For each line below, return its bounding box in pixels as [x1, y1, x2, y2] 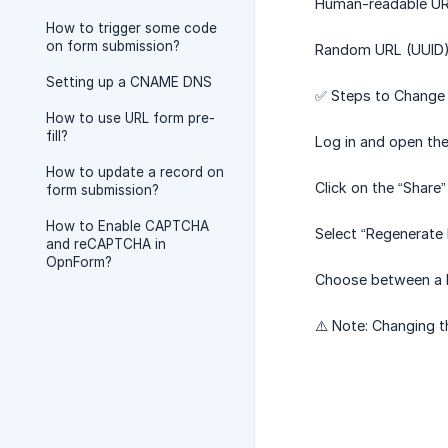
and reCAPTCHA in [46, 236, 166, 252]
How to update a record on [46, 164, 224, 180]
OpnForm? [46, 254, 112, 270]
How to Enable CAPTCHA [46, 218, 209, 234]
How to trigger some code [46, 20, 217, 36]
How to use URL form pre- [46, 110, 215, 126]
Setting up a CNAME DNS [46, 74, 212, 90]
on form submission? [46, 38, 180, 54]
